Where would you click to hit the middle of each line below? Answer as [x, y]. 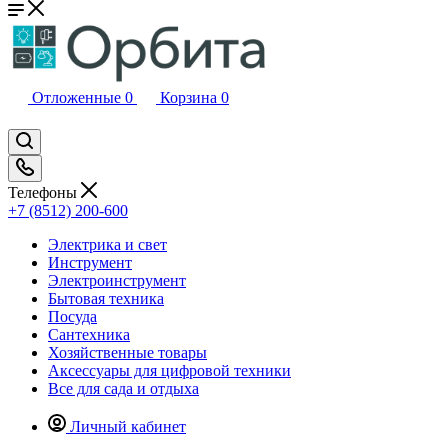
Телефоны [44, 192]
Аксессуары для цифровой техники [169, 370]
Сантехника [89, 334]
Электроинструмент [117, 280]
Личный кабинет [128, 426]
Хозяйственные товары [127, 352]
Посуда [72, 316]
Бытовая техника [106, 298]
